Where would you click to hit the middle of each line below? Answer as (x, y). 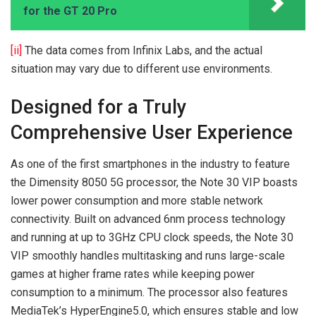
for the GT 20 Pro (70, 11)
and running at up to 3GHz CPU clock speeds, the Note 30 (152, 237)
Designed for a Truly (98, 108)
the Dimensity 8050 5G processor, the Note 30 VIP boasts (154, 182)
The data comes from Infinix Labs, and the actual (142, 51)
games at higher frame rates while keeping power (133, 274)
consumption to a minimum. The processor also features (149, 292)
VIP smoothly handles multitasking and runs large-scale (148, 255)
